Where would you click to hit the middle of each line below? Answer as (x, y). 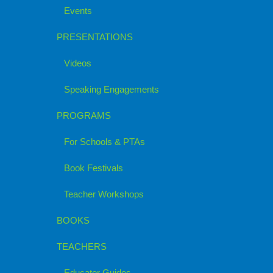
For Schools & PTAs (105, 142)
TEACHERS (82, 246)
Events (78, 11)
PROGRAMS (84, 115)
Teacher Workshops (104, 194)
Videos (78, 63)
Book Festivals (94, 168)
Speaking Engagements (112, 89)
